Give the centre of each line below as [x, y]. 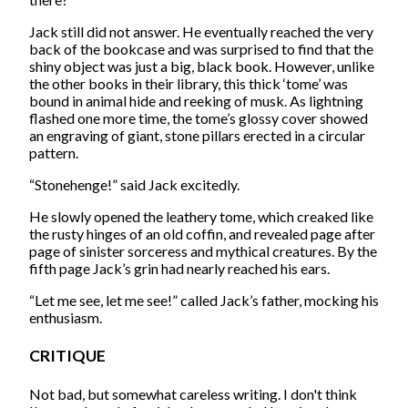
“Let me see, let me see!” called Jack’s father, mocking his [204, 300]
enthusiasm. [66, 317]
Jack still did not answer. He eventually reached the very [201, 31]
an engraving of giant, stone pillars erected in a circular [197, 135]
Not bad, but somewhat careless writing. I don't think [193, 393]
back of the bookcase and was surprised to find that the [201, 48]
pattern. [54, 152]
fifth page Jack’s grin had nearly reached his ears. [179, 268]
